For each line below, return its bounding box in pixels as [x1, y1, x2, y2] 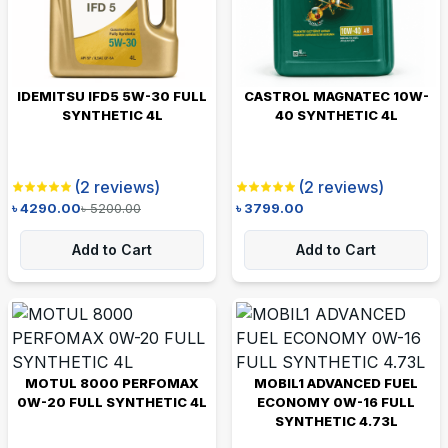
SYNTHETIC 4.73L [274, 412, 398, 429]
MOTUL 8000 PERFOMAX [25, 374, 199, 391]
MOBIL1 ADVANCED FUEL [254, 374, 418, 391]
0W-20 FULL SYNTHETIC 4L [17, 393, 207, 410]
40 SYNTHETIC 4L [274, 106, 398, 123]
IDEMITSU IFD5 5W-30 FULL [17, 87, 207, 104]
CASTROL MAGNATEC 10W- [243, 87, 429, 104]
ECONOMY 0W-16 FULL [257, 393, 415, 410]
